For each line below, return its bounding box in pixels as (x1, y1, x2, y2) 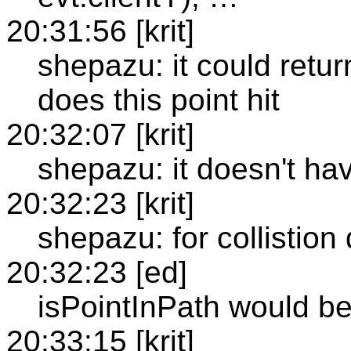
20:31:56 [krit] (6, 13, 194, 48)
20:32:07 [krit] (6, 117, 194, 151)
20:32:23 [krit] (6, 186, 194, 220)
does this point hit (38, 82, 280, 117)
